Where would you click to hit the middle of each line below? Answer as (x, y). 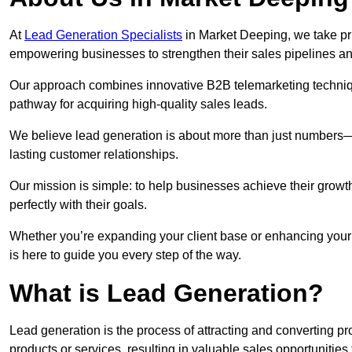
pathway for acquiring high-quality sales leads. (138, 104)
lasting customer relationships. (94, 155)
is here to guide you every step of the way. (125, 255)
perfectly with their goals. (78, 205)
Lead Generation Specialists (103, 35)
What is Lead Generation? (167, 293)
